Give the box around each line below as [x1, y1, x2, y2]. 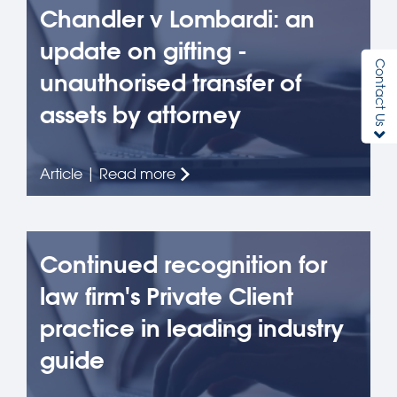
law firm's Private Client [40, 282, 293, 311]
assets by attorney [40, 100, 241, 129]
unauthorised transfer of [40, 68, 301, 97]
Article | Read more [40, 165, 175, 183]
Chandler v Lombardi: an [40, 4, 315, 34]
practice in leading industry [40, 314, 344, 343]
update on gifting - [40, 36, 247, 66]
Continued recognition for [40, 250, 327, 279]
